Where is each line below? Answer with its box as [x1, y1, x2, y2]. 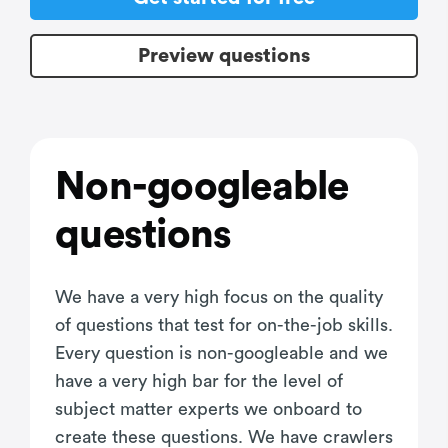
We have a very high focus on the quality [55, 288, 383, 307]
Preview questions [138, 45, 310, 66]
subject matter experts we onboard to [55, 400, 362, 419]
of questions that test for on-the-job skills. [55, 316, 393, 335]
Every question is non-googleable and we [55, 344, 388, 363]
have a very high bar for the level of [55, 372, 343, 391]
